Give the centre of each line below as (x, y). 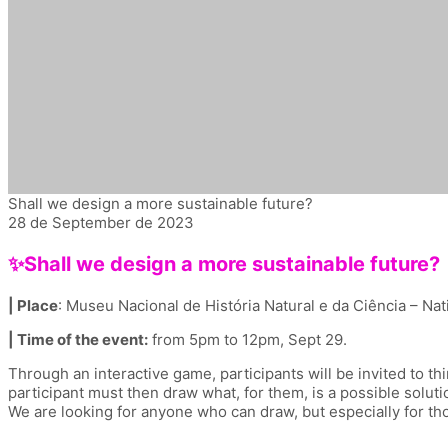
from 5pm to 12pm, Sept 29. (247, 339)
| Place (33, 305)
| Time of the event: (78, 339)
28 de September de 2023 (101, 222)
